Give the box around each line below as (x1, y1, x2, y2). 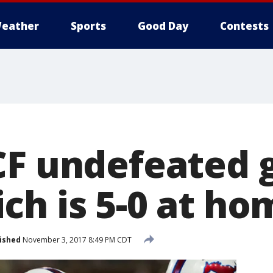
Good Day (138, 19, 188, 33)
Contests (220, 19, 269, 33)
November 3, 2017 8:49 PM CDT (21, 234, 132, 245)
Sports (71, 19, 106, 33)
